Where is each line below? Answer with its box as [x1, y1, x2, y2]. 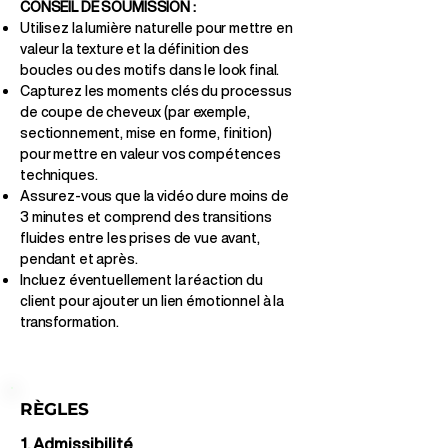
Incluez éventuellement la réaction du [20, 269, 263, 290]
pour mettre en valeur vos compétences [20, 143, 281, 164]
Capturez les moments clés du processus [20, 80, 292, 101]
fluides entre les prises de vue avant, [20, 227, 260, 248]
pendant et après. [20, 248, 138, 269]
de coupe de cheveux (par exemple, [20, 101, 250, 122]
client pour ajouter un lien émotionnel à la [20, 290, 284, 311]
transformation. [20, 311, 119, 332]
